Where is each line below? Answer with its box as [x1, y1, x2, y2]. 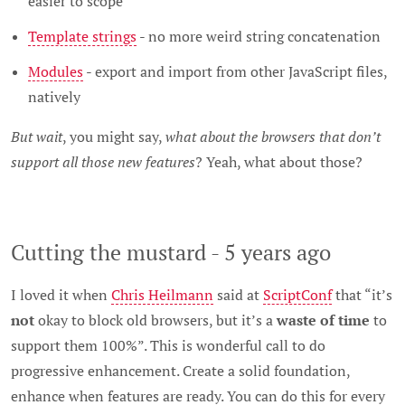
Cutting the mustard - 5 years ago [11, 237, 331, 267]
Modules [27, 61, 83, 80]
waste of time [277, 311, 370, 330]
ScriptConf [263, 286, 332, 305]
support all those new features [11, 152, 195, 171]
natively [27, 87, 80, 106]
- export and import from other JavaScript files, [82, 61, 387, 80]
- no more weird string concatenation [136, 27, 381, 46]
